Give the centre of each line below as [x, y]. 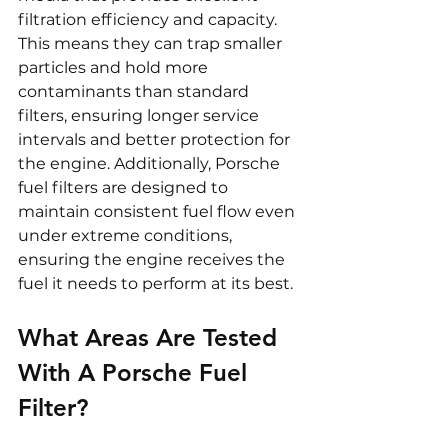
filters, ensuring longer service [140, 116]
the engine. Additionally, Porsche [151, 164]
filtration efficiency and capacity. [149, 20]
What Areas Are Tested [151, 338]
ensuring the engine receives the [153, 260]
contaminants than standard [135, 92]
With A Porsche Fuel [136, 373]
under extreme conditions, [127, 236]
